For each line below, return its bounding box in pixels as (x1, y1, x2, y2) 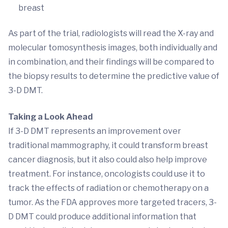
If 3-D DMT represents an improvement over (8, 126, 181, 136)
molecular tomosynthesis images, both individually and (8, 42, 217, 52)
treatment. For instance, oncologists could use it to (8, 168, 205, 179)
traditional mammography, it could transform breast (8, 140, 208, 150)
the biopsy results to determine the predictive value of (8, 71, 219, 81)
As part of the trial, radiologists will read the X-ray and (8, 28, 214, 38)
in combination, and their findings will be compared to (8, 56, 214, 67)
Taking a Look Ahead (8, 111, 93, 122)
